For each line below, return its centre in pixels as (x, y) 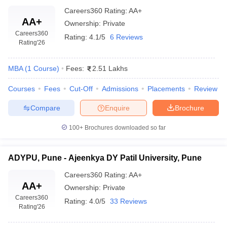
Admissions (120, 89)
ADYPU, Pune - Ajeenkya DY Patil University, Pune (105, 158)
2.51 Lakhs (110, 68)
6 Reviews (126, 37)
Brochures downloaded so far (124, 128)
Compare (45, 108)
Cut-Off (81, 89)
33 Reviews (128, 201)
